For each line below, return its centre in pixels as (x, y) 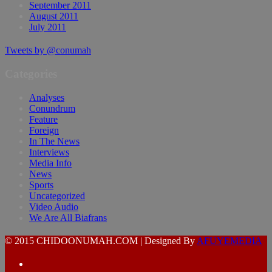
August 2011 (54, 16)
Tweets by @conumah (48, 50)
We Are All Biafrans (68, 217)
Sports (41, 185)
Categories (31, 73)
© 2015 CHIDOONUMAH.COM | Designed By (101, 240)
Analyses (47, 97)
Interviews (49, 152)
